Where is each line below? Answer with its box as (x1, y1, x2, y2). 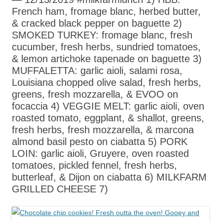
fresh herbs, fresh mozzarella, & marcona (12, 124, 194, 135)
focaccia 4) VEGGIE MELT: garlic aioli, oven (12, 100, 204, 111)
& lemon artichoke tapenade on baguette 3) (12, 53, 202, 64)
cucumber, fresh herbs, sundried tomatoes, (12, 41, 201, 52)
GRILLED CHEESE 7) (12, 183, 108, 194)
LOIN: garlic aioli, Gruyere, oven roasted (12, 147, 189, 159)
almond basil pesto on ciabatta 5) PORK (12, 136, 187, 147)
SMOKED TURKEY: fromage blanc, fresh (12, 29, 192, 40)
